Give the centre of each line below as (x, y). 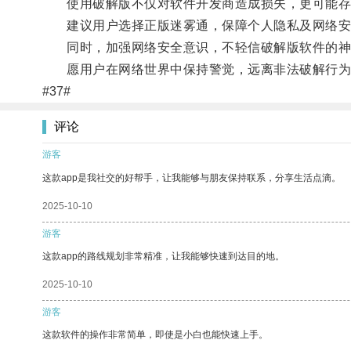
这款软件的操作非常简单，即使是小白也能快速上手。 (155, 334)
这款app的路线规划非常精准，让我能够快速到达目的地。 (163, 256)
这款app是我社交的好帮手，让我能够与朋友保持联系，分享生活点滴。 (192, 177)
